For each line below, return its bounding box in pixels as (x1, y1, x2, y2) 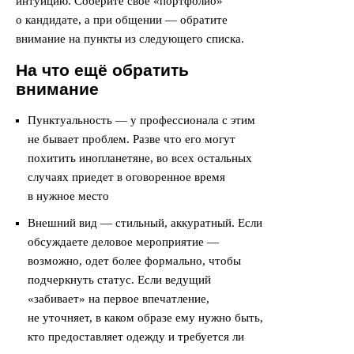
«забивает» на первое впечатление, (28, 292, 209, 305)
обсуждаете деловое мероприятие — (28, 235, 219, 248)
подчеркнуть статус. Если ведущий (28, 273, 211, 286)
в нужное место (28, 190, 109, 202)
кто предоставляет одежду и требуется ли (28, 330, 244, 343)
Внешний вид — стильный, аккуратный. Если (28, 217, 262, 229)
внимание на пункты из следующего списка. (16, 32, 244, 45)
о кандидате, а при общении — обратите (16, 13, 228, 26)
